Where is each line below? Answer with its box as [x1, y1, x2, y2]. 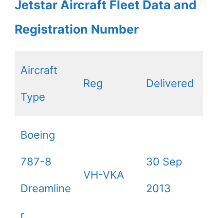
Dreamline [20, 182, 71, 195]
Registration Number [15, 22, 139, 37]
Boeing [20, 128, 55, 142]
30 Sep [146, 155, 182, 168]
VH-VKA [83, 168, 124, 182]
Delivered [146, 77, 194, 90]
